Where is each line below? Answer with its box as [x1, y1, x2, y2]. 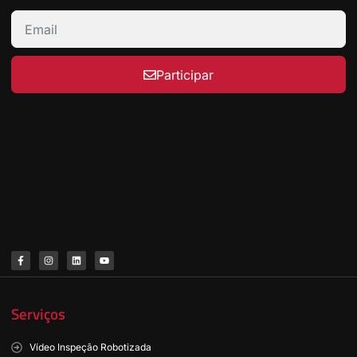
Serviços [11, 303, 65, 326]
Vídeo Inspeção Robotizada [29, 341, 151, 354]
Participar [156, 66, 214, 83]
